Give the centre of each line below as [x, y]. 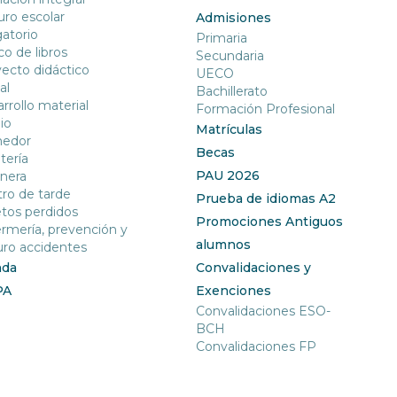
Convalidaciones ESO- [264, 311]
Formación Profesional [266, 109]
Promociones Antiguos [270, 222]
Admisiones [234, 18]
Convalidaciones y [254, 268]
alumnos [224, 245]
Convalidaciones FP [257, 347]
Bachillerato [232, 92]
